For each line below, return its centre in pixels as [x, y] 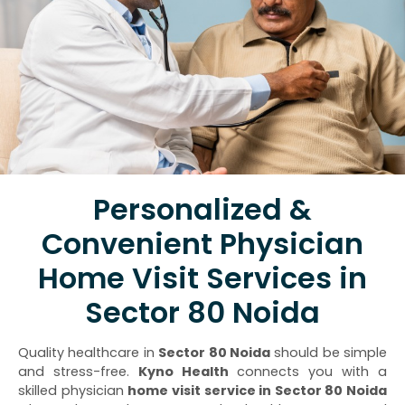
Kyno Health [183, 372]
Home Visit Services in [202, 278]
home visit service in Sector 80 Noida [257, 391]
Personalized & [202, 210]
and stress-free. [78, 372]
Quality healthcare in [89, 353]
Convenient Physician [202, 244]
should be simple [328, 353]
